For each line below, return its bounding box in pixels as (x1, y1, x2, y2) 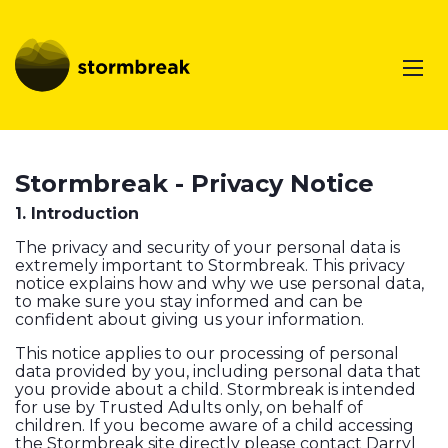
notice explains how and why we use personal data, (15, 274, 424, 294)
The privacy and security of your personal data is (15, 238, 400, 258)
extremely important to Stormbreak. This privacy (15, 256, 405, 276)
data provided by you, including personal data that (15, 362, 421, 382)
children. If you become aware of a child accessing (15, 416, 414, 436)
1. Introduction (15, 204, 139, 224)
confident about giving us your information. (15, 310, 364, 330)
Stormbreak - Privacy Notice (15, 169, 374, 199)
